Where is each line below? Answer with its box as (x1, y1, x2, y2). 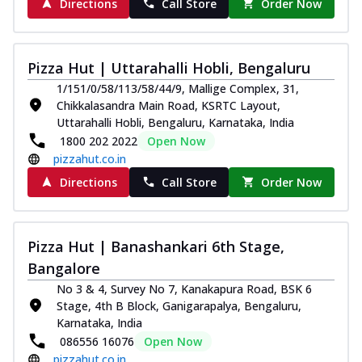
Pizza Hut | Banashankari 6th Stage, (27, 236, 284, 256)
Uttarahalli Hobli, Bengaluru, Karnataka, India (57, 114, 294, 130)
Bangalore (27, 258, 100, 278)
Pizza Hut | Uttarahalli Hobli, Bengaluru (27, 57, 310, 78)
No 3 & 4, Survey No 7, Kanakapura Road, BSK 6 (57, 280, 312, 297)
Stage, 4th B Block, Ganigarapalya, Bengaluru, (57, 297, 301, 314)
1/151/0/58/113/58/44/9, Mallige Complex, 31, (57, 80, 299, 96)
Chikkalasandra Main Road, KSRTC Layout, (57, 97, 280, 113)
